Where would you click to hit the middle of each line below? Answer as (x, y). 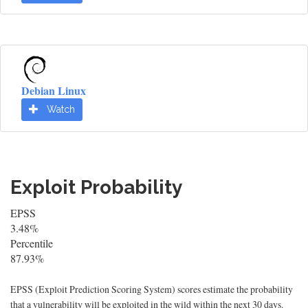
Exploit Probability (96, 188)
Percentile (32, 243)
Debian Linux (54, 91)
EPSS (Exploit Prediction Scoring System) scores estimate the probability (152, 289)
